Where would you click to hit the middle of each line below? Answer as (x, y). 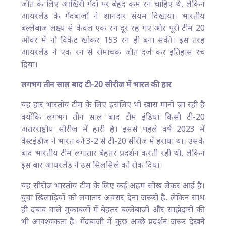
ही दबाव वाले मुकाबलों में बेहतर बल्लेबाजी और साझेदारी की (113, 210)
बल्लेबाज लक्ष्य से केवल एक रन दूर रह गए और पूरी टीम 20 (113, 29)
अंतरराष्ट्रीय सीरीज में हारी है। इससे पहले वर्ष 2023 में (113, 130)
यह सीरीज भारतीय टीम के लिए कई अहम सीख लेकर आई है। (113, 186)
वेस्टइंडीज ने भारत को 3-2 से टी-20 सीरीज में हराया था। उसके (113, 142)
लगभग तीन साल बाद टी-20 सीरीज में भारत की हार (96, 85)
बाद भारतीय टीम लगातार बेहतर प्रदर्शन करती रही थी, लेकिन (113, 154)
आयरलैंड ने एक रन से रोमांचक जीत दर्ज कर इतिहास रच (113, 53)
